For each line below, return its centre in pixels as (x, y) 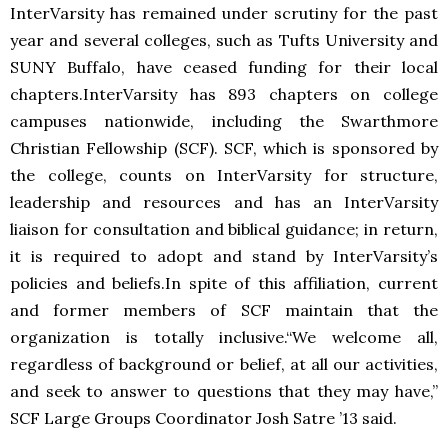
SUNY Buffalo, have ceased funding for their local (224, 67)
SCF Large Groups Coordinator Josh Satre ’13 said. (203, 418)
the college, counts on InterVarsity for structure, (224, 175)
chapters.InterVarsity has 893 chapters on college (224, 94)
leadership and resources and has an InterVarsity (224, 202)
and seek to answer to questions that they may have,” (224, 391)
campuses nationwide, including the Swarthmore (224, 121)
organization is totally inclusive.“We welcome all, (224, 337)
